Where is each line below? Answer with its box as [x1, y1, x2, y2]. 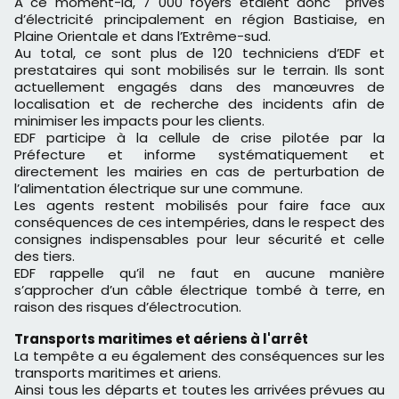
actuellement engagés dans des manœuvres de [14, 77, 385, 97]
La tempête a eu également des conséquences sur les [14, 346, 385, 366]
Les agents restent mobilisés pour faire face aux [14, 196, 385, 216]
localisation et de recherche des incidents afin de [14, 94, 385, 114]
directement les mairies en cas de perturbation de [14, 162, 385, 182]
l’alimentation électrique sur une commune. [14, 179, 303, 199]
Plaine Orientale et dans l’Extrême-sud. [14, 27, 271, 46]
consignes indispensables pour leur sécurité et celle [14, 230, 385, 249]
